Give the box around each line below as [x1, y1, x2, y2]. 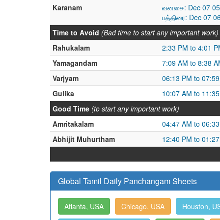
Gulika [53, 88, 74, 98]
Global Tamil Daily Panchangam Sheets [58, 175, 197, 187]
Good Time [53, 104, 89, 113]
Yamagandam [53, 58, 97, 68]
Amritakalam [53, 119, 94, 129]
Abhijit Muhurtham [53, 134, 115, 144]
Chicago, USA [121, 201, 165, 211]
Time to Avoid [53, 27, 99, 37]
